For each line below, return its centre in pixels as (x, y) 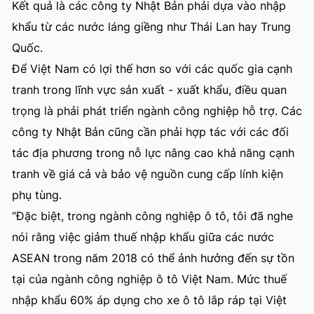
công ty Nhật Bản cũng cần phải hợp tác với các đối (150, 132)
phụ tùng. (37, 195)
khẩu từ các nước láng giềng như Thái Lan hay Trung (151, 27)
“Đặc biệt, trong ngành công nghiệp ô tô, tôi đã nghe (152, 216)
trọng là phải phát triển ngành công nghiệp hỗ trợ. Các (157, 111)
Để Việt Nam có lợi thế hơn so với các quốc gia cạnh (152, 69)
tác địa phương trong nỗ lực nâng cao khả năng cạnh (153, 153)
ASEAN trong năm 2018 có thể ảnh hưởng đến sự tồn (153, 258)
